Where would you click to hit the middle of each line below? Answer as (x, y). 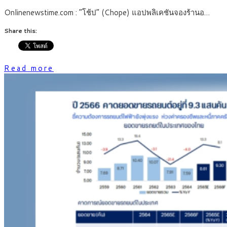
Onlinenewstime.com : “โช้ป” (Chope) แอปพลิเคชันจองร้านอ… (107, 13)
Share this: (21, 31)
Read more (29, 68)
